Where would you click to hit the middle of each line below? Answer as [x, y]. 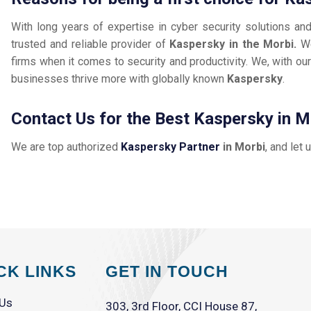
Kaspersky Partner [171, 147]
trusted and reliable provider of [91, 44]
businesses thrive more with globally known [119, 79]
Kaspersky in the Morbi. [235, 44]
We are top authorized [66, 147]
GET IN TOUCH [167, 272]
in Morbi [243, 147]
